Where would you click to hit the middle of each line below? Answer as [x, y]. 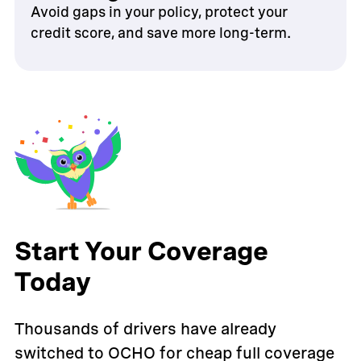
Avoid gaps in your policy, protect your [159, 11]
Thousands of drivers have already [145, 329]
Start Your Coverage [141, 251]
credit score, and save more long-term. [160, 32]
